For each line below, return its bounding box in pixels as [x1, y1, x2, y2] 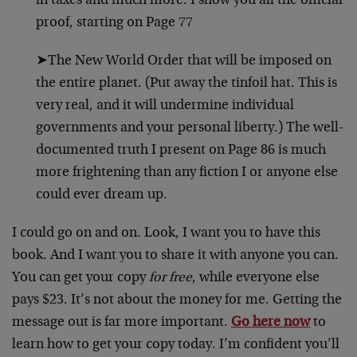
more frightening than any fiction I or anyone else [36, 165, 338, 180]
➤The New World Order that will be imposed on [36, 53, 331, 69]
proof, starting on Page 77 [36, 15, 193, 30]
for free [149, 270, 192, 285]
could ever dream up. [36, 187, 167, 202]
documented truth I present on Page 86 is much [36, 143, 326, 158]
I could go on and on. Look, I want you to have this [12, 226, 320, 241]
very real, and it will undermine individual [36, 98, 294, 113]
